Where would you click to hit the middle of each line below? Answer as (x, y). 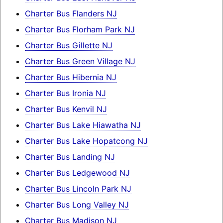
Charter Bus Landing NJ (70, 157)
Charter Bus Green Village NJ (80, 61)
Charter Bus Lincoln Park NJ (78, 189)
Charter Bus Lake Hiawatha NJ (83, 125)
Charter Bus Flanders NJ (71, 14)
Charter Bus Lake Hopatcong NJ (86, 141)
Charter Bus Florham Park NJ (80, 30)
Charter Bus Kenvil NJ (66, 109)
